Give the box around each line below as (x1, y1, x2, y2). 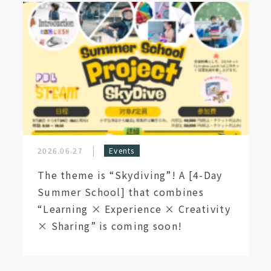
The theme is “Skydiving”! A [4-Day (38, 168, 223, 182)
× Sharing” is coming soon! (38, 218, 183, 233)
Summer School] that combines (38, 184, 204, 199)
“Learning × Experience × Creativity (38, 201, 230, 216)
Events (109, 145, 135, 155)
